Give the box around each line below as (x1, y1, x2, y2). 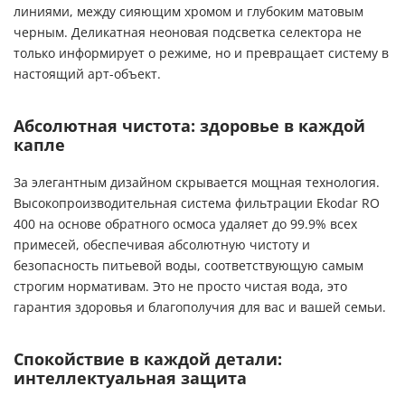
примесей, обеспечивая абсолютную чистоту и (14, 238, 310, 252)
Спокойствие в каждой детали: (14, 350, 282, 369)
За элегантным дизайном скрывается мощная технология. (14, 175, 380, 190)
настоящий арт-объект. (14, 67, 161, 81)
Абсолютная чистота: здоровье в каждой (14, 117, 365, 136)
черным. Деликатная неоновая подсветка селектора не (14, 25, 362, 40)
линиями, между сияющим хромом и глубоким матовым (14, 5, 363, 19)
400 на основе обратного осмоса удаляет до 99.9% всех (14, 217, 357, 231)
